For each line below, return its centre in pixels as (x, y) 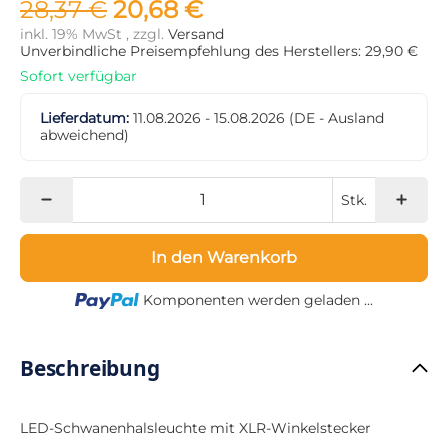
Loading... (256, 298)
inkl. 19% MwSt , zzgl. (94, 33)
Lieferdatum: (85, 117)
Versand (196, 33)
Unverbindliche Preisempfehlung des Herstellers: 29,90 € (219, 50)
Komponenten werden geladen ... (257, 299)
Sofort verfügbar (78, 75)
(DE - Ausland (337, 117)
